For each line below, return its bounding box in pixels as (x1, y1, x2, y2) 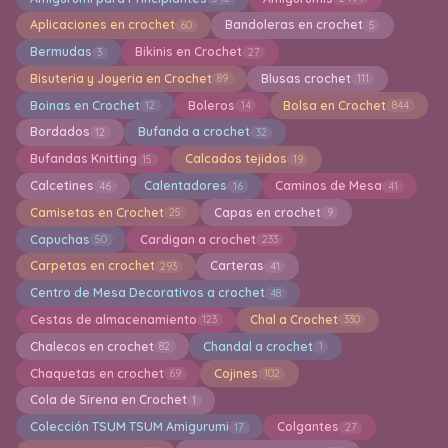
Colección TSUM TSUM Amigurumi (29, 419, 229, 435)
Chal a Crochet (249, 311, 338, 327)
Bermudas (29, 44, 92, 60)
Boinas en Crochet (29, 97, 140, 113)
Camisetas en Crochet (29, 204, 164, 220)
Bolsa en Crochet (283, 97, 387, 113)
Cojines (213, 365, 258, 381)
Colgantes (276, 419, 339, 435)
